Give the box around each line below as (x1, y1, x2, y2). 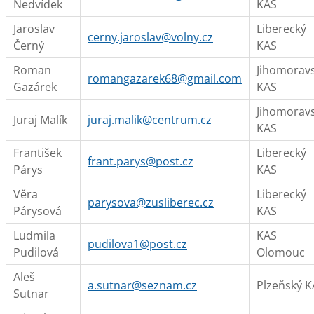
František (13, 145, 62, 161)
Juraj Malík (13, 112, 67, 128)
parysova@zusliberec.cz (88, 195, 214, 210)
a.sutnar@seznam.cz (88, 278, 197, 293)
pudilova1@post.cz (88, 236, 187, 252)
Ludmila (13, 228, 55, 243)
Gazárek (13, 79, 57, 95)
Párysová (13, 203, 62, 219)
